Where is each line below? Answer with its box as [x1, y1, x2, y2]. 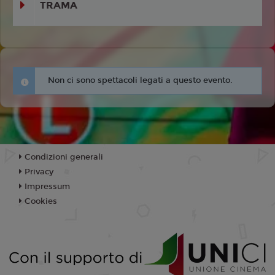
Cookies [22, 196, 57, 207]
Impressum [22, 182, 70, 192]
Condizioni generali [22, 152, 103, 163]
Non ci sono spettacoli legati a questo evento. [48, 76, 233, 86]
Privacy [22, 167, 53, 177]
